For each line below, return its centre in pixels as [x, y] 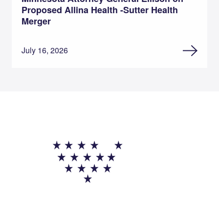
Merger [36, 21]
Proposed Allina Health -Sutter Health [100, 10]
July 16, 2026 [45, 50]
